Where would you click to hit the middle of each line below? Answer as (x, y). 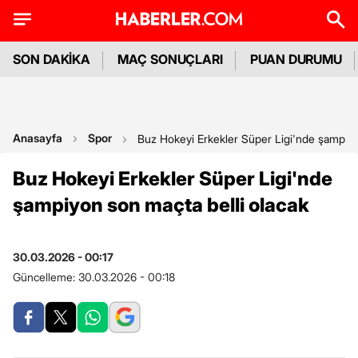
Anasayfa (38, 138)
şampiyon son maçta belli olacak (161, 205)
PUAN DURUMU (296, 59)
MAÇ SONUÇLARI (171, 59)
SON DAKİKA (52, 59)
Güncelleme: (46, 277)
